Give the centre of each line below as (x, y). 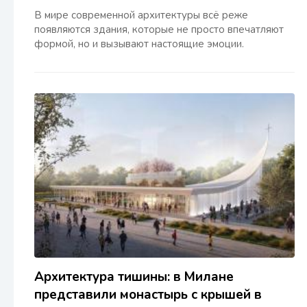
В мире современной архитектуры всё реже (141, 15)
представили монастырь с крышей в (148, 295)
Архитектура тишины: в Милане (134, 277)
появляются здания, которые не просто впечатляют (159, 29)
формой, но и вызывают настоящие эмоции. (139, 44)
